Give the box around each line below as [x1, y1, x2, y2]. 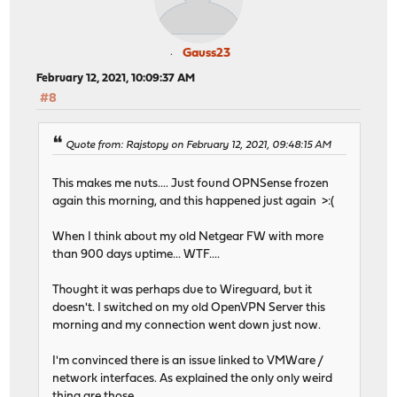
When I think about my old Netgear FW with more [52, 231, 324, 244]
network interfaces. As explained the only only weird [52, 373, 333, 385]
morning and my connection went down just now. [52, 320, 322, 332]
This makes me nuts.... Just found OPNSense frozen [52, 178, 330, 191]
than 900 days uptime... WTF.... [52, 249, 221, 261]
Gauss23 [183, 46, 230, 60]
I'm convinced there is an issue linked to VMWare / [52, 355, 324, 368]
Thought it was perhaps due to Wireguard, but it [52, 284, 313, 297]
